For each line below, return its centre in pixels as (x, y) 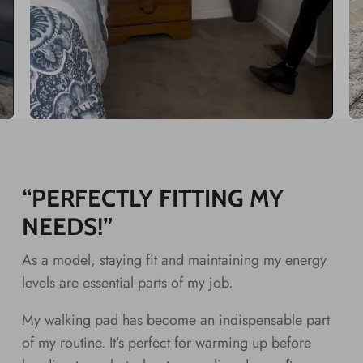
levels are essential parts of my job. (127, 282)
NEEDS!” (67, 226)
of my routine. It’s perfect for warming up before (166, 342)
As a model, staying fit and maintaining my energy (174, 260)
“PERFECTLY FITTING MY (152, 198)
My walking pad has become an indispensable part (175, 320)
